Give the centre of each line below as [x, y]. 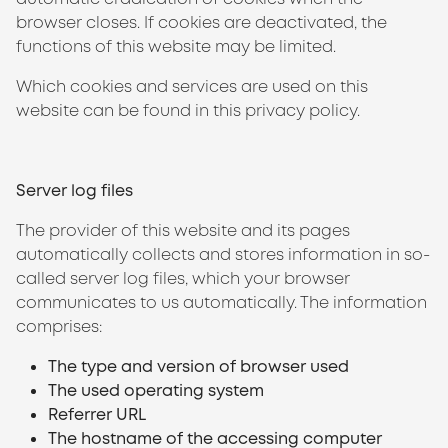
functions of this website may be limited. [176, 46]
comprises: [59, 326]
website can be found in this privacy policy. [188, 110]
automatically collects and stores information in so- [223, 254]
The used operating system [156, 390]
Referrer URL [97, 414]
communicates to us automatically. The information [221, 302]
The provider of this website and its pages [183, 230]
